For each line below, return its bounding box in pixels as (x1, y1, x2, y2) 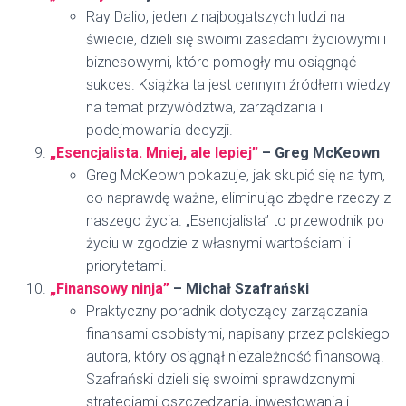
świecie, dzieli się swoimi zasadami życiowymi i (86, 31, 386, 48)
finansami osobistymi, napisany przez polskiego (86, 325, 390, 343)
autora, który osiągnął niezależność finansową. (86, 348, 384, 365)
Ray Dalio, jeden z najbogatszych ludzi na (86, 8, 345, 25)
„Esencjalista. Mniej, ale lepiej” (50, 144, 258, 161)
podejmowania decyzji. (86, 121, 233, 139)
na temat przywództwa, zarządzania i (86, 99, 323, 116)
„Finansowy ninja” (50, 280, 169, 297)
